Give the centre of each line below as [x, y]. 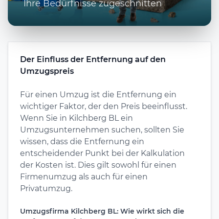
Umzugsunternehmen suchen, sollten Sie [102, 130]
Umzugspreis [47, 71]
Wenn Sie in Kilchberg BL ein [77, 118]
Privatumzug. [46, 188]
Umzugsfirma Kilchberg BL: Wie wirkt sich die [102, 211]
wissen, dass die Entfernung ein [82, 141]
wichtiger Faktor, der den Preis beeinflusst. [104, 106]
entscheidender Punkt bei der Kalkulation [102, 153]
